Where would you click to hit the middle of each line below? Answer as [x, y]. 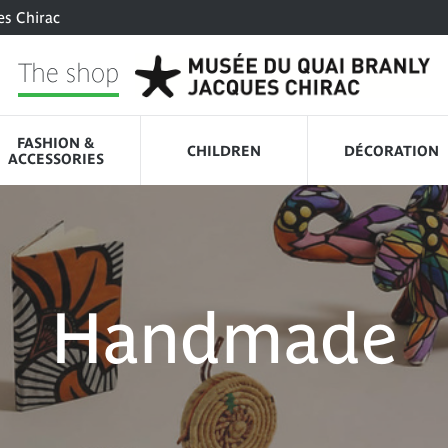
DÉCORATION [392, 150]
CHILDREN [224, 150]
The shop [69, 72]
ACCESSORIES [56, 158]
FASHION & [56, 142]
